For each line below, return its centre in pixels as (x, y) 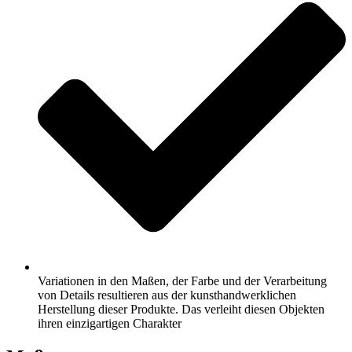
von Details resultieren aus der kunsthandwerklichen (167, 295)
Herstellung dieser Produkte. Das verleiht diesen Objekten (181, 310)
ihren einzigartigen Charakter (110, 324)
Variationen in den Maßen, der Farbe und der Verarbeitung (182, 281)
